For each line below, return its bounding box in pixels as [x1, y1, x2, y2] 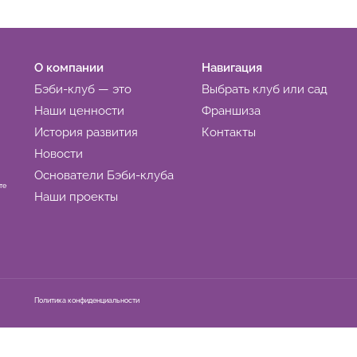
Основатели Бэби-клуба [34, 168, 175, 182]
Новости [34, 147, 84, 161]
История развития [34, 125, 139, 139]
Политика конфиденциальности [34, 296, 140, 305]
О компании [34, 61, 104, 75]
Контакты [202, 125, 257, 139]
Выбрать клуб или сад [202, 82, 328, 96]
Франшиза [202, 104, 261, 118]
